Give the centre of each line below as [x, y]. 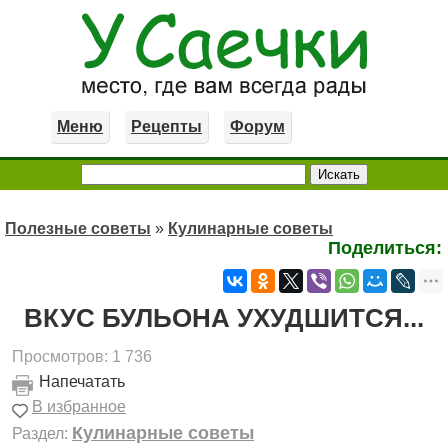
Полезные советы [78, 228]
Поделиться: [385, 248]
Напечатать [82, 381]
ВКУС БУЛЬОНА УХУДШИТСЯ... [224, 318]
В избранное [79, 406]
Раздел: [40, 433]
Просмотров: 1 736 [82, 356]
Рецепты [166, 126]
